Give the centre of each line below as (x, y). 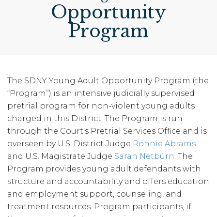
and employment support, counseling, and (94, 194)
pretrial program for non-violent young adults (101, 106)
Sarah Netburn (144, 156)
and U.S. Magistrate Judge (61, 156)
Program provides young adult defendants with (104, 169)
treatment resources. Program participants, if (99, 207)
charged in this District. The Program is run (95, 118)
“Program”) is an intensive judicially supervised (101, 93)
